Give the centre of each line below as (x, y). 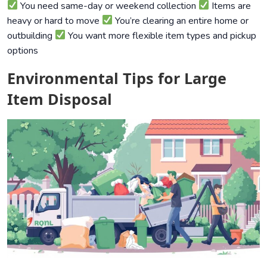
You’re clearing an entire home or (181, 21)
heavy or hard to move (55, 21)
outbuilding (31, 35)
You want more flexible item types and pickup (161, 35)
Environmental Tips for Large (117, 78)
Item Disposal (60, 99)
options (23, 50)
